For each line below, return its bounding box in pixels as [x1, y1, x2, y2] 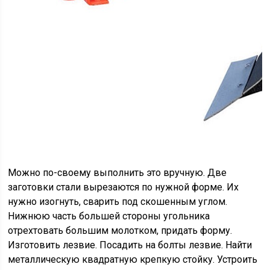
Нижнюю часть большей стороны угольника [8, 210, 210, 222]
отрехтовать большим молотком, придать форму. [8, 225, 233, 236]
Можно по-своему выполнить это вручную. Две [8, 167, 227, 178]
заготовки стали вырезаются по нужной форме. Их [8, 181, 239, 193]
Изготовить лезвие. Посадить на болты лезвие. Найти [8, 239, 253, 251]
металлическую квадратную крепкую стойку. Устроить [8, 254, 258, 265]
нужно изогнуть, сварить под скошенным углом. [8, 196, 228, 207]
